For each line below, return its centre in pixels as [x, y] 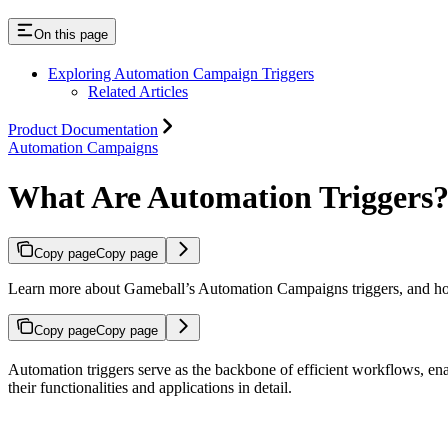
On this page [71, 35]
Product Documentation [83, 130]
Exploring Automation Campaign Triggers [181, 74]
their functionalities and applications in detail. [150, 387]
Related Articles [138, 92]
